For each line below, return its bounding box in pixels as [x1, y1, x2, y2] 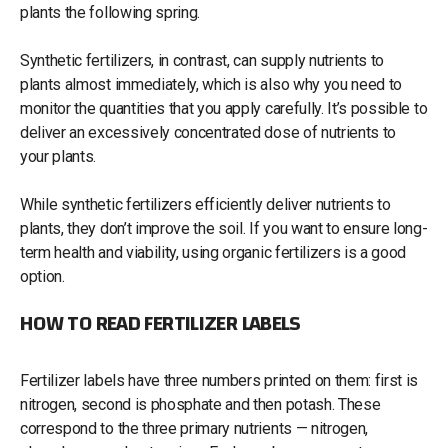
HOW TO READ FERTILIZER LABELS [20, 303, 301, 343]
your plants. [20, 146, 97, 166]
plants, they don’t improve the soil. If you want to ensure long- [20, 218, 428, 238]
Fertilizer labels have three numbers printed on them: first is [20, 370, 419, 390]
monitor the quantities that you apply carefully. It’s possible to [20, 98, 428, 118]
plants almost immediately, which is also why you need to [20, 74, 403, 94]
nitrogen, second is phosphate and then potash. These [20, 394, 381, 414]
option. [20, 266, 73, 286]
